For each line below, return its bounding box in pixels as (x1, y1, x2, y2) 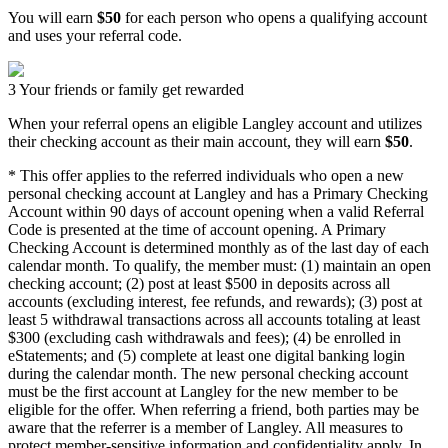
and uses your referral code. (8, 26, 182, 44)
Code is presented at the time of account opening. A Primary (8, 220, 386, 238)
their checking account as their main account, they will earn (8, 132, 385, 150)
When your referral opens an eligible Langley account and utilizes (8, 114, 422, 132)
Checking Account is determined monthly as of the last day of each (8, 238, 429, 256)
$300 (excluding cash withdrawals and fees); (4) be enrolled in (8, 328, 401, 346)
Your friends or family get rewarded (16, 80, 244, 98)
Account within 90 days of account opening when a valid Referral (8, 202, 424, 220)
